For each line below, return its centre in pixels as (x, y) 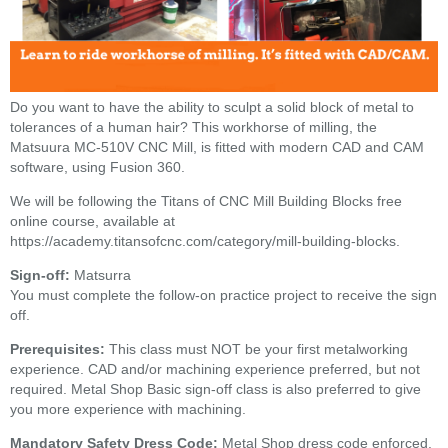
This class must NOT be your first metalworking (256, 348)
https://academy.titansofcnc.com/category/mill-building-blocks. (205, 240)
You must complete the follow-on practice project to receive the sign (223, 294)
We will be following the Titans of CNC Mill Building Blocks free (206, 200)
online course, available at (92, 220)
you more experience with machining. (128, 408)
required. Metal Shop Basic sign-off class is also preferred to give (215, 388)
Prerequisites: (57, 348)
